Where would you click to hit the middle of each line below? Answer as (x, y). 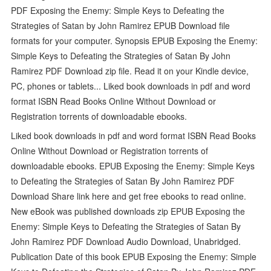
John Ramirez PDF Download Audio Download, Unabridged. (126, 241)
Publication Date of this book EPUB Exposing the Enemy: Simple (134, 256)
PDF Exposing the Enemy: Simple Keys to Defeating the (118, 10)
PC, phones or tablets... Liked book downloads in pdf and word (131, 86)
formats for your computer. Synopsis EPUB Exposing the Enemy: (135, 40)
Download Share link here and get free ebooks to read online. (129, 196)
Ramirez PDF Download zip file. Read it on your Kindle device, (130, 70)
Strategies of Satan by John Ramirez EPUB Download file (121, 25)
